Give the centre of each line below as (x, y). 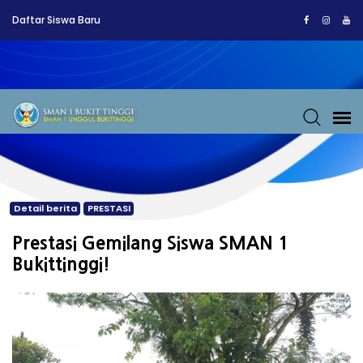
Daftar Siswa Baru (56, 20)
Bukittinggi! (61, 264)
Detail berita (45, 208)
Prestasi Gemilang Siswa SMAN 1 (150, 243)
